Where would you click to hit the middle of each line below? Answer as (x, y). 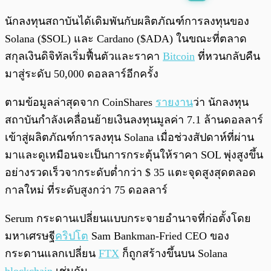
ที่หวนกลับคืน (227, 57)
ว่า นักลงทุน (221, 103)
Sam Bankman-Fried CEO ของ (159, 236)
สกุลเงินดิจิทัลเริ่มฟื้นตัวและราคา (84, 57)
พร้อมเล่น (49, 15)
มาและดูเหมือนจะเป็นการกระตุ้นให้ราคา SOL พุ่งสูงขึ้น (134, 155)
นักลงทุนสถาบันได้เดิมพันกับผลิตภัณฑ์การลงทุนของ (127, 21)
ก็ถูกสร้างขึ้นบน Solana (173, 254)
